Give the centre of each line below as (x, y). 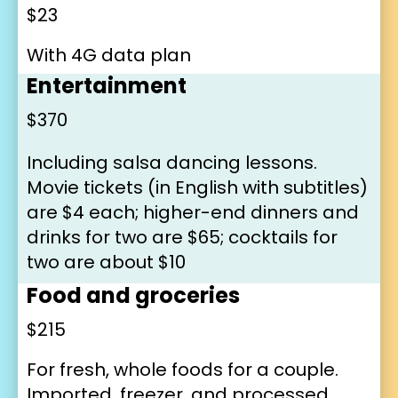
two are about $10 (106, 262)
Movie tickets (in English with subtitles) (197, 187)
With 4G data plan (109, 55)
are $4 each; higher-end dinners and (193, 212)
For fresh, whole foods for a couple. (183, 369)
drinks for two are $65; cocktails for (182, 237)
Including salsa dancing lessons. (172, 162)
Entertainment (107, 85)
